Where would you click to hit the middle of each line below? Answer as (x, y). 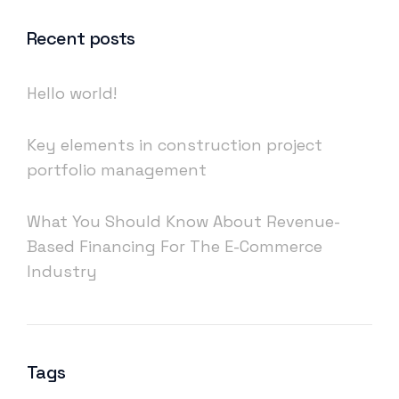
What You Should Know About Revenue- (183, 222)
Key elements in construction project (175, 145)
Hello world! (72, 94)
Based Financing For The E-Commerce (175, 247)
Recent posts (81, 39)
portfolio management (117, 170)
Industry (62, 272)
